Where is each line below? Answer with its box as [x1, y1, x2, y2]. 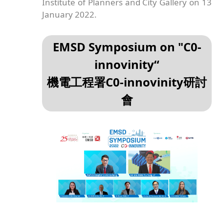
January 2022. [42, 8, 97, 20]
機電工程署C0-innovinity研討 [47, 73, 207, 90]
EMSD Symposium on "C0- [52, 38, 201, 55]
